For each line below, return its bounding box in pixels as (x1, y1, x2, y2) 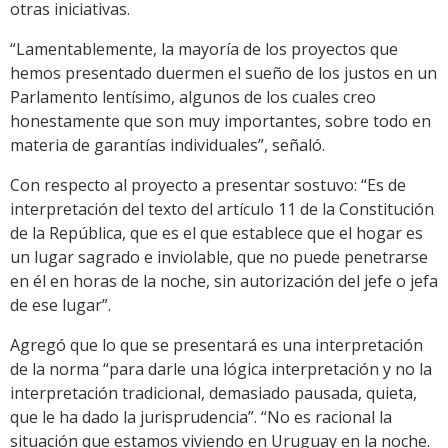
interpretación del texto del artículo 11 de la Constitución (10, 198, 434, 221)
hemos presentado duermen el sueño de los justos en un (10, 62, 437, 85)
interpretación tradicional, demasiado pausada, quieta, (10, 382, 417, 405)
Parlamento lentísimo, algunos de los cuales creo (10, 86, 376, 109)
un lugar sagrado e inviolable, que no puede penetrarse (10, 246, 428, 269)
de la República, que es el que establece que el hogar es (10, 222, 423, 245)
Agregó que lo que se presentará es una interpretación (10, 334, 423, 357)
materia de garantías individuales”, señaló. (10, 134, 325, 157)
